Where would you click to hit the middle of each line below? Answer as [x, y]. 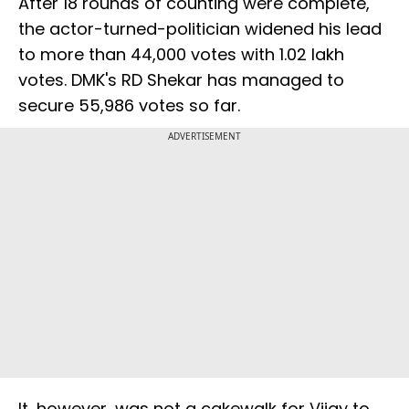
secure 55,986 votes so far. [131, 106]
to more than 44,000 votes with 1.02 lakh [181, 55]
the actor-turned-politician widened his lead [200, 29]
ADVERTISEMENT [204, 136]
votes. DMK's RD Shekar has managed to [181, 80]
